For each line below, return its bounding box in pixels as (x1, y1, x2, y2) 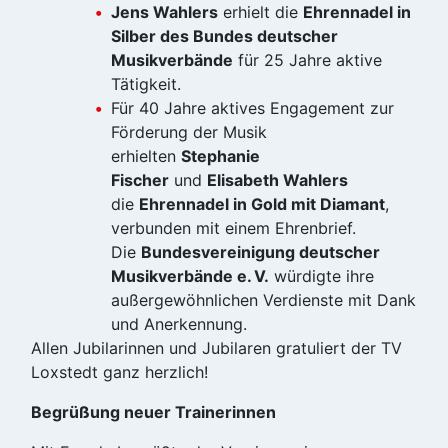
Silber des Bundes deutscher (111, 26, 338, 46)
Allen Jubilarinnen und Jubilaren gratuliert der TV (31, 338, 402, 358)
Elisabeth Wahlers (207, 170, 348, 190)
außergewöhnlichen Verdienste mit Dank (111, 290, 416, 310)
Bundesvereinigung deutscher (141, 242, 380, 262)
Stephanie (181, 146, 260, 166)
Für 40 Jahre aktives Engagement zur (111, 98, 394, 118)
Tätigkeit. (111, 74, 181, 94)
